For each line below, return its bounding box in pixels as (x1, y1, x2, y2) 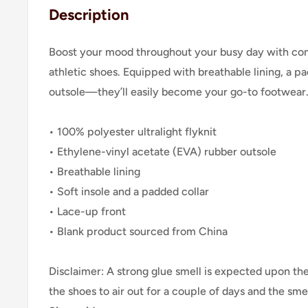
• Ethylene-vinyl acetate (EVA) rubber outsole (49, 145, 276, 159)
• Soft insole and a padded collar (49, 185, 209, 199)
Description (49, 5, 129, 24)
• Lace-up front (49, 205, 126, 219)
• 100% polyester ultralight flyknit (49, 125, 217, 139)
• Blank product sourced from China (49, 225, 228, 239)
